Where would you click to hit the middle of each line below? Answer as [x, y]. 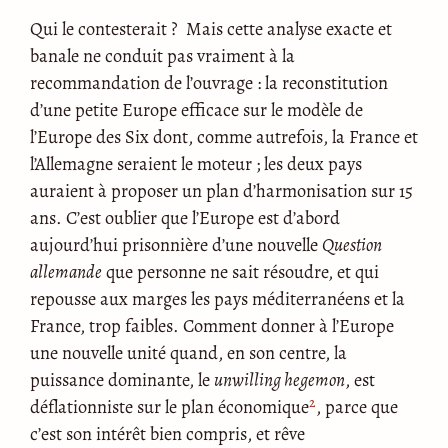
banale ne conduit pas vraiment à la [162, 55]
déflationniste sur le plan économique [169, 406]
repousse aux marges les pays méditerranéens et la [217, 298]
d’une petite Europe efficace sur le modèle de [196, 109]
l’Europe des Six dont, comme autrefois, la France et [224, 136]
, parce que [357, 406]
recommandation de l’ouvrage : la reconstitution [209, 82]
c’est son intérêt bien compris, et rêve [167, 433]
